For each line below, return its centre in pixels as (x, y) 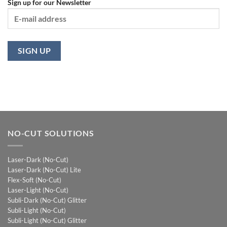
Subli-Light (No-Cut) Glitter (47, 220)
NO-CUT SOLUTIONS (51, 133)
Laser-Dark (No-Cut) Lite (44, 169)
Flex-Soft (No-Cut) (34, 180)
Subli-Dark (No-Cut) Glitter (47, 200)
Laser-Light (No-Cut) (38, 190)
